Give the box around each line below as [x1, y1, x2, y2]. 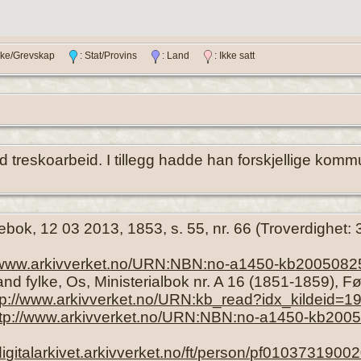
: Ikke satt [212, 50, 255, 62]
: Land [160, 50, 204, 62]
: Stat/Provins [77, 50, 151, 62]
